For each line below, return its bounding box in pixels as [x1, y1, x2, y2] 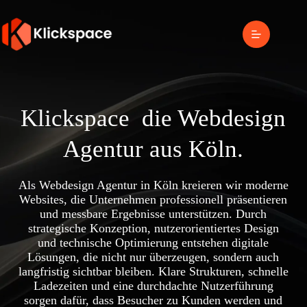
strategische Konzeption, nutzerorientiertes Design [27, 221, 279, 235]
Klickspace [21, 105, 136, 132]
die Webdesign [136, 105, 286, 132]
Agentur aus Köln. [63, 136, 244, 162]
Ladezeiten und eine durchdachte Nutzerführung [33, 279, 273, 293]
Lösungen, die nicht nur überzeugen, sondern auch [27, 250, 280, 264]
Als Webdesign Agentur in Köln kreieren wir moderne [18, 178, 288, 192]
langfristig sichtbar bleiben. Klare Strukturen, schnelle [18, 265, 288, 278]
